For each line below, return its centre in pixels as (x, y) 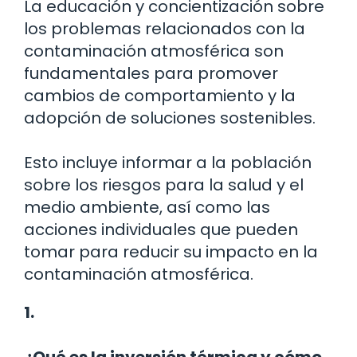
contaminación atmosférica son (154, 51)
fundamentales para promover (151, 74)
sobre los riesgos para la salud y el (164, 185)
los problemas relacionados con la (165, 29)
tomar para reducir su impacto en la (171, 252)
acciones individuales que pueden (161, 230)
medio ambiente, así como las (147, 208)
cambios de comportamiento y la (160, 96)
